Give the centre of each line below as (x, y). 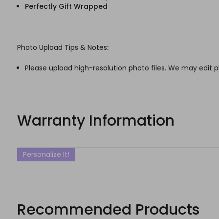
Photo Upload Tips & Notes (62, 48)
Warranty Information (96, 121)
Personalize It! (46, 155)
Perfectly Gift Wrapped (66, 7)
